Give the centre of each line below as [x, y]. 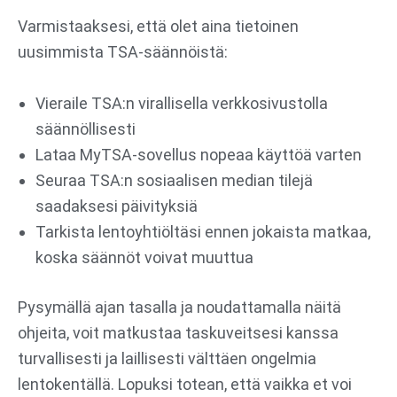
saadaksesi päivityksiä [117, 206]
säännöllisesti [86, 128]
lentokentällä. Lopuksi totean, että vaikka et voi [185, 384]
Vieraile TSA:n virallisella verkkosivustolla [182, 103]
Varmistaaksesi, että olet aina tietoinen [158, 26]
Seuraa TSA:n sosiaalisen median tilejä [174, 180]
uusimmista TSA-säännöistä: [123, 51]
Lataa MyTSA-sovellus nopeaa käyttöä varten [198, 154]
